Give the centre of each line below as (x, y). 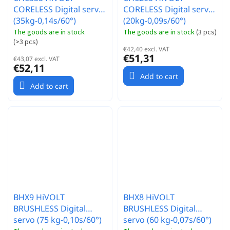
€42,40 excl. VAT (146, 49)
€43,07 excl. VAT (36, 59)
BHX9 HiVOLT (39, 197)
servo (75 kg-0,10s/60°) (57, 219)
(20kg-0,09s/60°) (155, 20)
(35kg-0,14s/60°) (45, 20)
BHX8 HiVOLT (149, 197)
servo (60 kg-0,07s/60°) (167, 219)
